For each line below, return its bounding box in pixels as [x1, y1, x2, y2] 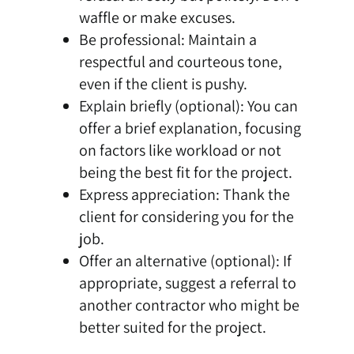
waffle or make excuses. [78, 7, 235, 28]
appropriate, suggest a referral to [78, 273, 296, 294]
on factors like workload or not [78, 140, 281, 161]
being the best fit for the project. [78, 162, 292, 183]
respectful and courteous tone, [78, 51, 282, 73]
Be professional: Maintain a [78, 29, 257, 51]
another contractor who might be [78, 295, 299, 316]
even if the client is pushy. [78, 73, 247, 95]
